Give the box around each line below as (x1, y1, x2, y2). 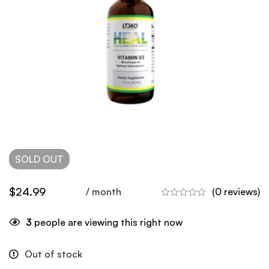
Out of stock (25, 248, 82, 260)
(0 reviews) (212, 186, 260, 198)
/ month (85, 186, 121, 198)
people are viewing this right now (32, 216, 183, 228)
